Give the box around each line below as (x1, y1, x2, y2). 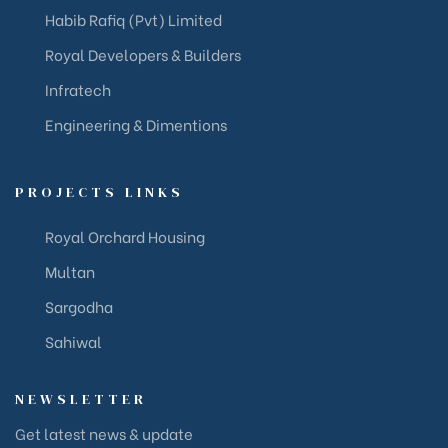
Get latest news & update (15, 421, 193, 444)
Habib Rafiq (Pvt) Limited (45, 7, 222, 30)
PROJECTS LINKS (15, 181, 184, 202)
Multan (45, 259, 95, 282)
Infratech (45, 77, 111, 100)
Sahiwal (45, 329, 102, 352)
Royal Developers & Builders (45, 42, 241, 65)
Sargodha (45, 294, 113, 317)
